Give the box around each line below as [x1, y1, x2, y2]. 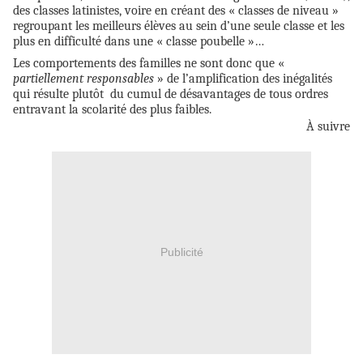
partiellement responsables [13, 70, 154, 86]
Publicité [160, 246, 203, 259]
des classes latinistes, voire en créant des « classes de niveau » [13, 2, 339, 18]
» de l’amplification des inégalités [154, 70, 332, 86]
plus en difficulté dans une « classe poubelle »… [13, 33, 264, 49]
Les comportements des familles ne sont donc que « [13, 55, 284, 70]
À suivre [306, 118, 350, 134]
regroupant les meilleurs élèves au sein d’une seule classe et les [13, 18, 344, 33]
